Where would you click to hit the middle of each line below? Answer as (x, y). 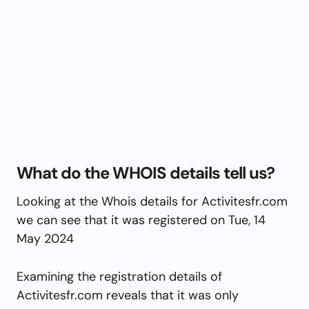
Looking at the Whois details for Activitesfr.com (152, 201)
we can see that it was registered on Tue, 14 (141, 220)
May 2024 (45, 238)
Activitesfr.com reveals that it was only (128, 295)
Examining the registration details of (119, 276)
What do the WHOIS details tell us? (146, 172)
